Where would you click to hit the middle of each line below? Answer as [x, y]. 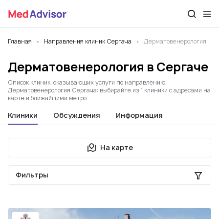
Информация [139, 115]
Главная [20, 41]
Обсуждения [77, 115]
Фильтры [32, 175]
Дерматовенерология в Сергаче [108, 67]
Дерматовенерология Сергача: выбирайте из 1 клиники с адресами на [109, 90]
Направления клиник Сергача [88, 41]
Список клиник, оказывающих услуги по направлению [87, 82]
